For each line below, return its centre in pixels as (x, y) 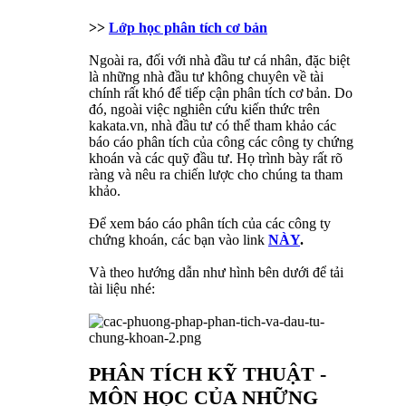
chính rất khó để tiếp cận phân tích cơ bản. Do (221, 92)
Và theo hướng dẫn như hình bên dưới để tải (216, 272)
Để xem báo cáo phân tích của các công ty (210, 223)
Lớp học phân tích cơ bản (188, 27)
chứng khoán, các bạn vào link (179, 239)
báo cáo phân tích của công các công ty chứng (221, 141)
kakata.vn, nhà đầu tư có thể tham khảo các (213, 125)
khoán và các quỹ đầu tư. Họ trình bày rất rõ (216, 158)
